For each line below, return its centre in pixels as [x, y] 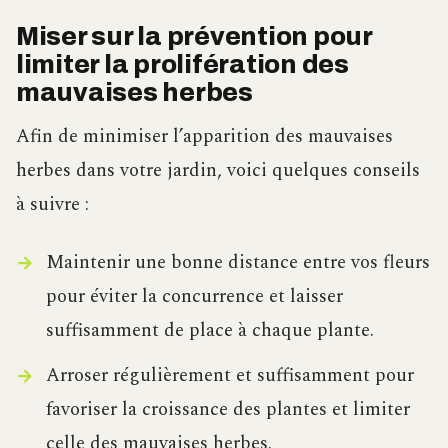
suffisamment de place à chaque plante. [209, 330]
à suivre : [52, 204]
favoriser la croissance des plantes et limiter [227, 410]
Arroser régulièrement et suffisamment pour [229, 376]
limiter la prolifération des [182, 65]
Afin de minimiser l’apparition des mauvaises [204, 136]
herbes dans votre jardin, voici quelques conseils [218, 170]
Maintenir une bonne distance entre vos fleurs [237, 262]
